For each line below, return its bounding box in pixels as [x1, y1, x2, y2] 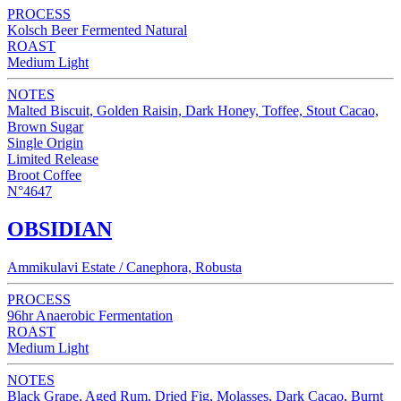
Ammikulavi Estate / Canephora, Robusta [7, 260, 242, 276]
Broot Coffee [7, 167, 81, 183]
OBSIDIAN [7, 218, 112, 242]
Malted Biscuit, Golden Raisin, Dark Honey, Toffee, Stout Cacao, [7, 103, 379, 119]
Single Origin [7, 135, 83, 151]
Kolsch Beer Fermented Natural [7, 22, 187, 38]
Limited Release [7, 151, 98, 167]
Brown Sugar [7, 119, 83, 135]
